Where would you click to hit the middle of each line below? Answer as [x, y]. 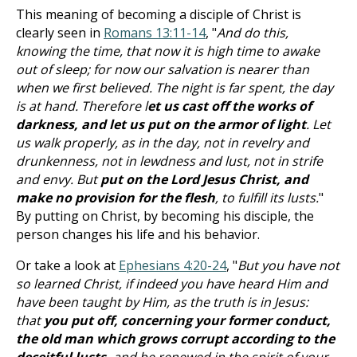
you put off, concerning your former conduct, [187, 320]
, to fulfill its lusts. [267, 198]
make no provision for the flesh [116, 198]
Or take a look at [67, 265]
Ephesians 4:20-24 [173, 265]
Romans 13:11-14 [155, 33]
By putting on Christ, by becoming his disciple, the [165, 216]
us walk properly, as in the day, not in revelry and [163, 143]
